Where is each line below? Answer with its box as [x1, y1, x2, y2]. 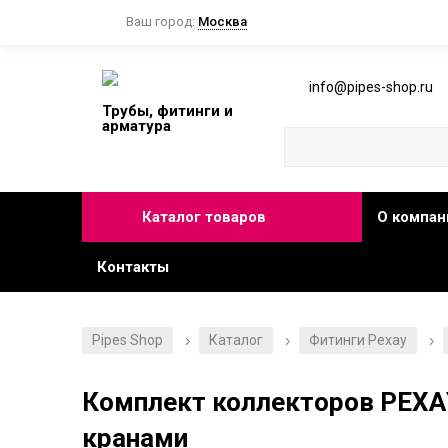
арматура [102, 117, 171, 136]
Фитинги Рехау [309, 332, 407, 349]
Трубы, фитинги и [102, 102, 233, 121]
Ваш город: [126, 14, 198, 30]
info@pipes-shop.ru [309, 78, 434, 95]
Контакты [97, 258, 169, 277]
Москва [198, 14, 247, 30]
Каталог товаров [142, 208, 266, 227]
